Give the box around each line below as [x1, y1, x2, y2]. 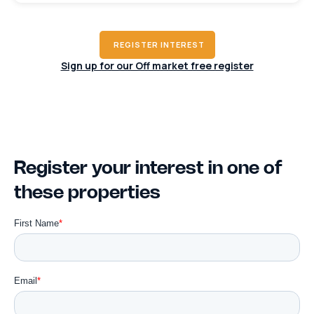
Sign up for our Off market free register [60, 58, 254, 72]
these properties [14, 184, 161, 202]
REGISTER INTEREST [113, 39, 205, 50]
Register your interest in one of [14, 160, 282, 177]
